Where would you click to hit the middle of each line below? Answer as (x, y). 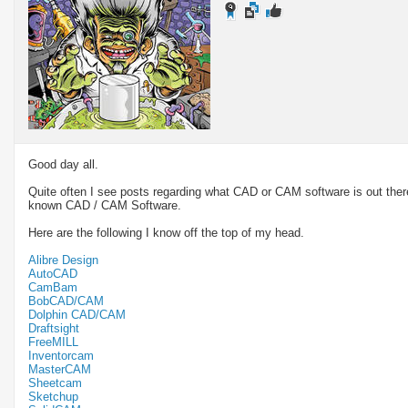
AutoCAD (53, 273)
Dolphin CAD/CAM (77, 314)
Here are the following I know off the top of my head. (166, 232)
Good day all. (63, 164)
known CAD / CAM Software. (105, 205)
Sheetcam (55, 382)
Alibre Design (63, 260)
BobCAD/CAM (66, 301)
